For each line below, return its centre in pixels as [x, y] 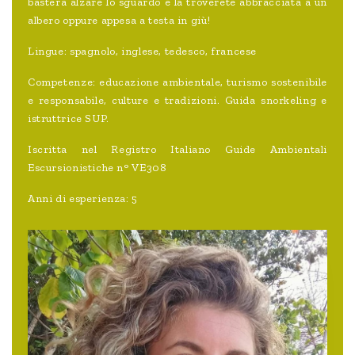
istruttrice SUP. [69, 119]
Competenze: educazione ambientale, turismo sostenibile [177, 82]
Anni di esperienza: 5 [83, 199]
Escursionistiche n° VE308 [97, 168]
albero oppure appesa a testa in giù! [119, 21]
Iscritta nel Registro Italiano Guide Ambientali [177, 150]
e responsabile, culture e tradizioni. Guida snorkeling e [177, 101]
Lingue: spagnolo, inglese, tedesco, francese [143, 52]
